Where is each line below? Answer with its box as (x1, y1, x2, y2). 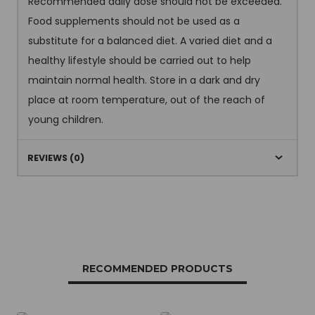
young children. (28, 112, 103, 127)
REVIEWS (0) (27, 151, 84, 164)
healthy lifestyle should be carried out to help (28, 53, 251, 67)
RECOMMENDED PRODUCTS (82, 262, 233, 276)
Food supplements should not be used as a (28, 13, 240, 28)
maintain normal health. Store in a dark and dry (28, 72, 260, 87)
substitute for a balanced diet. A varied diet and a (28, 33, 272, 48)
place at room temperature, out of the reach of (28, 92, 265, 107)
